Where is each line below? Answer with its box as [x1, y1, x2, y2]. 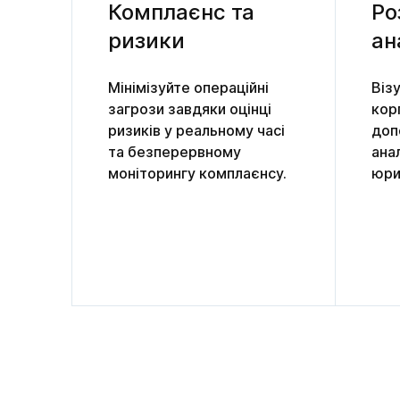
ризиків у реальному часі [108, 121, 285, 139]
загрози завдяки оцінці [108, 99, 271, 118]
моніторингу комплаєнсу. [108, 163, 287, 182]
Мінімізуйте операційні [108, 78, 269, 96]
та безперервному [108, 142, 241, 161]
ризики [108, 27, 185, 54]
